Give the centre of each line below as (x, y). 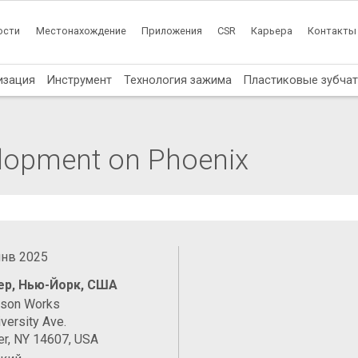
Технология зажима (177, 80)
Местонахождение (81, 31)
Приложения (171, 31)
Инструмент (80, 80)
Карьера (272, 31)
